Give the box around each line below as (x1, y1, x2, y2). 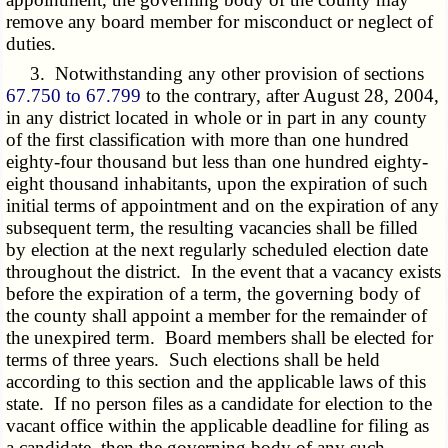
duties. (6, 33, 57, 55)
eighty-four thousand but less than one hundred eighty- (6, 151, 429, 173)
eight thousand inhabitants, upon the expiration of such (6, 173, 429, 195)
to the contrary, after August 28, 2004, (141, 85, 440, 107)
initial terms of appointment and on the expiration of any (6, 195, 440, 217)
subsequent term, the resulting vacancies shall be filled (6, 217, 419, 239)
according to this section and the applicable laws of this (6, 371, 427, 393)
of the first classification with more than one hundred (6, 129, 410, 151)
